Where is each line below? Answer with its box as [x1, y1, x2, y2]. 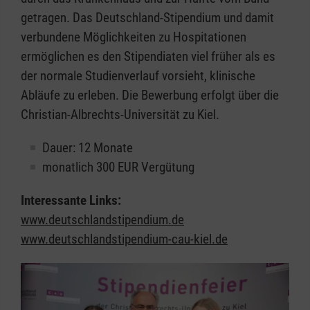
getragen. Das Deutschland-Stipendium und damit [21, 10, 274, 26]
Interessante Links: [21, 192, 121, 209]
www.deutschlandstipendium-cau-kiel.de [21, 231, 228, 248]
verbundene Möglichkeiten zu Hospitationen [21, 29, 246, 46]
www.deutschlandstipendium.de [21, 212, 184, 228]
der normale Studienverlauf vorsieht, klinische [21, 68, 255, 84]
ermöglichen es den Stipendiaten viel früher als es [21, 48, 275, 65]
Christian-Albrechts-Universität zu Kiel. [21, 107, 219, 123]
